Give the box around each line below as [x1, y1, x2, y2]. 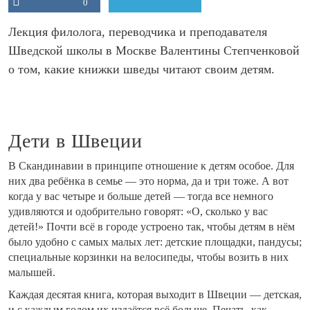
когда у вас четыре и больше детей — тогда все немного [8, 190, 273, 203]
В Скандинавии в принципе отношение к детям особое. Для [8, 160, 294, 172]
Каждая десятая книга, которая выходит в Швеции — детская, [8, 289, 302, 301]
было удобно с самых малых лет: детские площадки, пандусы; [8, 236, 302, 248]
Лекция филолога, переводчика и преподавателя [8, 25, 267, 39]
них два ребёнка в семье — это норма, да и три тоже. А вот [8, 175, 289, 188]
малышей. [8, 266, 55, 279]
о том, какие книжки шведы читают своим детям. [8, 62, 275, 76]
